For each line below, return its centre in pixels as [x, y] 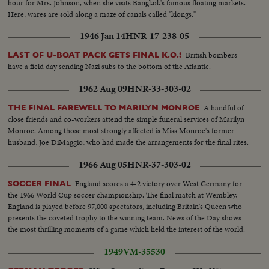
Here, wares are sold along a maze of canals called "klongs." [102, 14]
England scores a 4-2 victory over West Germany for [159, 183]
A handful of [224, 107]
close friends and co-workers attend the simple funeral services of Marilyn [126, 119]
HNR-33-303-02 [159, 89]
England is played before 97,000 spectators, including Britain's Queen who [125, 206]
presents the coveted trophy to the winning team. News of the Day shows [125, 217]
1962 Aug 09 [103, 89]
